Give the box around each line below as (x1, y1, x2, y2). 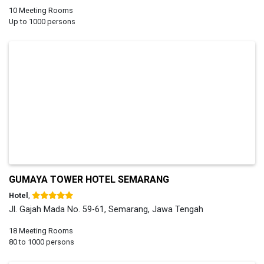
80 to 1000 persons (9, 237, 74, 246)
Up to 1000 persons (9, 16, 75, 26)
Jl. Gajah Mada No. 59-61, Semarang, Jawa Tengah (9, 204, 203, 214)
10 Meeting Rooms (9, 5, 73, 15)
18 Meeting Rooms (9, 226, 73, 235)
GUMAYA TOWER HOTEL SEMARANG (9, 173, 169, 185)
